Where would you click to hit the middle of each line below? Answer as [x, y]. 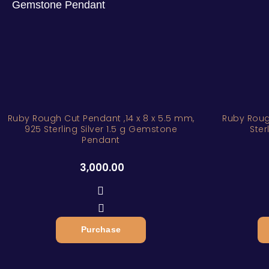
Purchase [101, 230]
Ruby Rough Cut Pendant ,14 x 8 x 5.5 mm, [101, 118]
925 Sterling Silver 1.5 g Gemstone [101, 129]
